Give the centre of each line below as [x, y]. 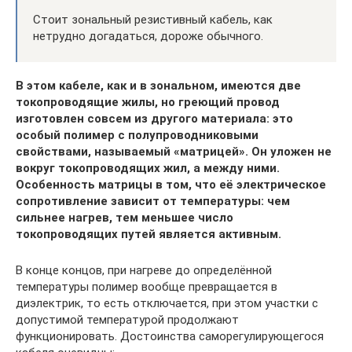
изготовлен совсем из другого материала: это [154, 118]
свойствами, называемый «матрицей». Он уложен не [174, 151]
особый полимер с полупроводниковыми [137, 135]
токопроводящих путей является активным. [148, 234]
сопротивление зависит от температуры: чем [153, 201]
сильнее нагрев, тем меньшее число [125, 217]
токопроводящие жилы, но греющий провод [148, 102]
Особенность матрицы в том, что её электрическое [171, 184]
